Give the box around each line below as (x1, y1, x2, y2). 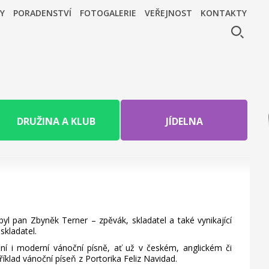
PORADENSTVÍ (13, 7, 71, 19)
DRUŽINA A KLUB (17, 114, 95, 128)
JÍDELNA (165, 114, 203, 128)
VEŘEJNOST (145, 7, 192, 19)
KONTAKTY (201, 7, 247, 19)
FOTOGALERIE (80, 7, 136, 19)
